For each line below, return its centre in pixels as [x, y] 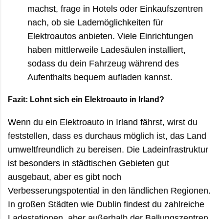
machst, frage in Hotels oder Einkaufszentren [115, 9]
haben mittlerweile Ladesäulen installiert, [107, 50]
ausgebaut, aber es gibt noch [65, 177]
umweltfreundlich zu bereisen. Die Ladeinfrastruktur [108, 149]
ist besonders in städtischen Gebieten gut [88, 163]
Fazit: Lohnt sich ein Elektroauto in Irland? [86, 99]
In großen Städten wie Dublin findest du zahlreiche [106, 204]
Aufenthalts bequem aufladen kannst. [100, 77]
